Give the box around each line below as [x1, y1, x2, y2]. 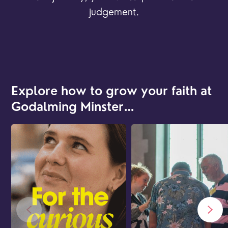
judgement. [89, 8, 139, 18]
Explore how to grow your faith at [11, 86, 212, 99]
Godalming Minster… [11, 102, 135, 115]
